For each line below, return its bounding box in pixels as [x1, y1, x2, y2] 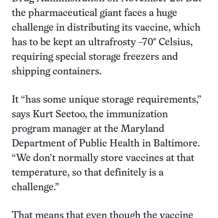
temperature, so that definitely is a [12, 168, 163, 178]
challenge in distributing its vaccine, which [12, 23, 200, 33]
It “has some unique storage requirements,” [12, 95, 201, 105]
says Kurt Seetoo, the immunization [12, 110, 168, 119]
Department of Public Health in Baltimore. [12, 139, 200, 148]
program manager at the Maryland [12, 125, 164, 134]
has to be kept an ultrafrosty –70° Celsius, [12, 38, 193, 47]
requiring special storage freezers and [12, 53, 178, 62]
